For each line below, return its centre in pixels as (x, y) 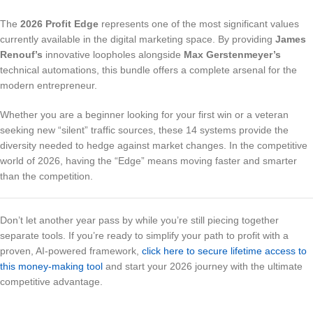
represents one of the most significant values (199, 24)
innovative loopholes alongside (113, 54)
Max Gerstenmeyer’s (232, 54)
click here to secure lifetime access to (224, 251)
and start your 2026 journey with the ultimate (203, 266)
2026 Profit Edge (59, 24)
